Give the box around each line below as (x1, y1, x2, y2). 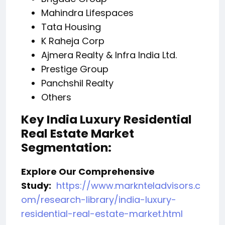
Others (41, 91, 71, 104)
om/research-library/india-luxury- (21, 193, 176, 206)
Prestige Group (41, 63, 108, 76)
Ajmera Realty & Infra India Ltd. (41, 49, 177, 62)
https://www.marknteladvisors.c (56, 179, 200, 192)
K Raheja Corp (41, 35, 104, 48)
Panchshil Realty (41, 77, 114, 90)
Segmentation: (21, 139, 111, 156)
